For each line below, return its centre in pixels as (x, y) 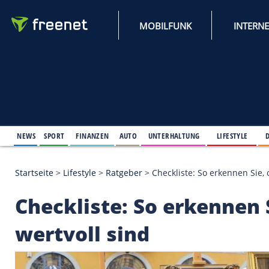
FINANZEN (111, 163)
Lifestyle (96, 208)
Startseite (41, 208)
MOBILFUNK (199, 31)
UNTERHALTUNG (210, 163)
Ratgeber (149, 208)
